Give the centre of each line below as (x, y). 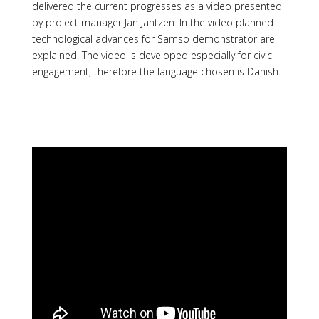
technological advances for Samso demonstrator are (153, 38)
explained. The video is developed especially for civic (152, 55)
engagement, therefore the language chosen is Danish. (156, 71)
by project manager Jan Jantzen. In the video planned (152, 22)
